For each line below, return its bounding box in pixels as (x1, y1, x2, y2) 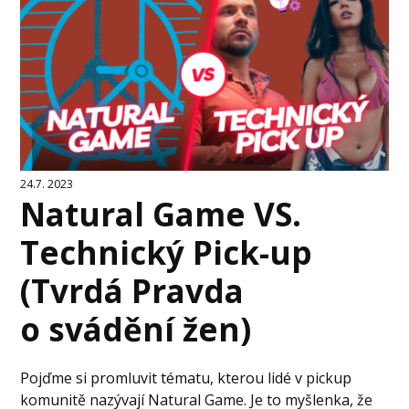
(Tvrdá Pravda (20, 268, 245, 312)
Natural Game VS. (20, 192, 302, 236)
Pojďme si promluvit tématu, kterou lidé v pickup (20, 367, 352, 388)
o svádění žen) (20, 307, 252, 351)
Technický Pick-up (20, 230, 313, 274)
